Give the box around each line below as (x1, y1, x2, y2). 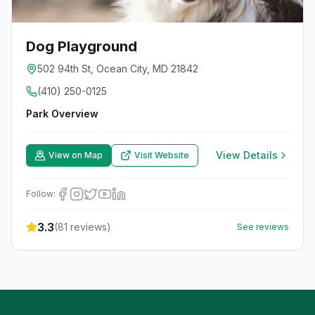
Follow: (26, 188, 56, 199)
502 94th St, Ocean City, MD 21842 (37, 63, 198, 75)
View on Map (49, 150, 103, 160)
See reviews (237, 221, 289, 232)
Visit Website (134, 150, 189, 160)
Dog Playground (26, 38, 137, 55)
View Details (216, 149, 278, 161)
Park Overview (26, 108, 98, 120)
